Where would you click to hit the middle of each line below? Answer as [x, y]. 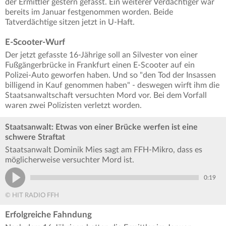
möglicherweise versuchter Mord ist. [70, 160]
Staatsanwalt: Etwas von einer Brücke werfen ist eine [101, 127]
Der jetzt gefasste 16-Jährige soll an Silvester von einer [101, 55]
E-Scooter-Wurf [35, 42]
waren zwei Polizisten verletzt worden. [74, 106]
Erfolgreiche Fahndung [48, 215]
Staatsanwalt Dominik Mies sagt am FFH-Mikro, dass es [104, 150]
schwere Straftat [35, 137]
